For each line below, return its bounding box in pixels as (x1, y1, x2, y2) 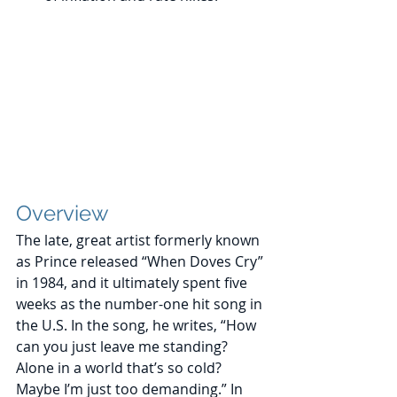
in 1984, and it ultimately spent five (16, 273, 251, 293)
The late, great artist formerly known (16, 230, 263, 251)
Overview (16, 200, 109, 227)
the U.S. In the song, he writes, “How (16, 315, 260, 336)
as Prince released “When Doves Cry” (16, 252, 267, 272)
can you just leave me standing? (16, 337, 231, 357)
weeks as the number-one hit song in (16, 294, 266, 315)
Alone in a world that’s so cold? (16, 358, 225, 378)
